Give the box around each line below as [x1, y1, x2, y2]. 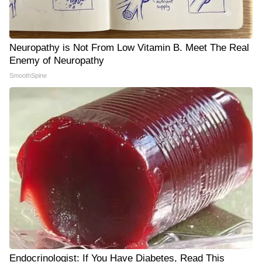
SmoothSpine [9, 72, 47, 79]
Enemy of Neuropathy [9, 55, 104, 66]
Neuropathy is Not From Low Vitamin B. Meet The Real [9, 42, 249, 53]
